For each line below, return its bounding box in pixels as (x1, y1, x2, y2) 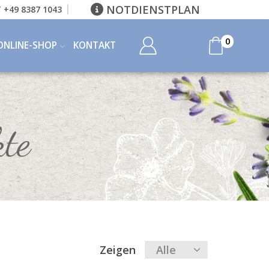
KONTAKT (73, 38, 116, 52)
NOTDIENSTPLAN (103, 2, 200, 17)
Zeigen (99, 242, 136, 257)
